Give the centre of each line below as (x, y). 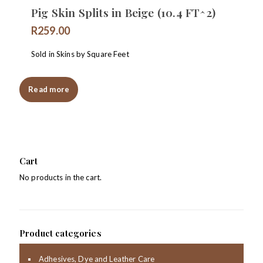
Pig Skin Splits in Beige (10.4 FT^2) (123, 13)
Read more (49, 90)
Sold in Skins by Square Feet (80, 54)
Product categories (60, 233)
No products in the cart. (61, 178)
